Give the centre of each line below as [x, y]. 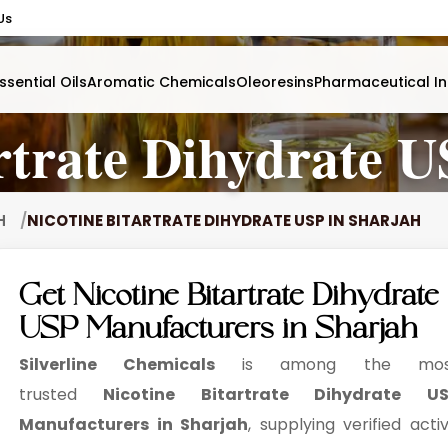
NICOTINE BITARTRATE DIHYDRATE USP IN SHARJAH [224, 220]
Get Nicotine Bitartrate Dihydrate [229, 300]
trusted [48, 394]
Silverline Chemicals [130, 364]
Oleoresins [275, 82]
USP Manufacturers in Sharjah [218, 333]
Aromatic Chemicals [161, 82]
